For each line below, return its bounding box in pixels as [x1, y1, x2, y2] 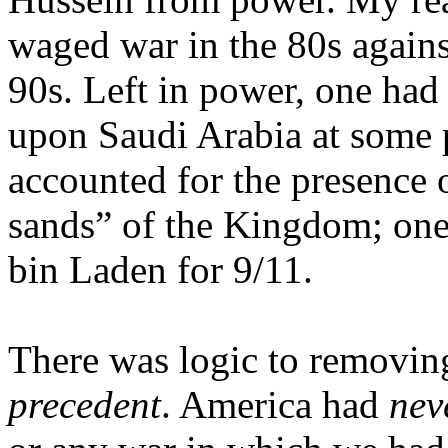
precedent [8, 382, 161, 426]
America [179, 382, 312, 426]
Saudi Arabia [98, 112, 302, 156]
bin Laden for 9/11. [8, 247, 313, 291]
